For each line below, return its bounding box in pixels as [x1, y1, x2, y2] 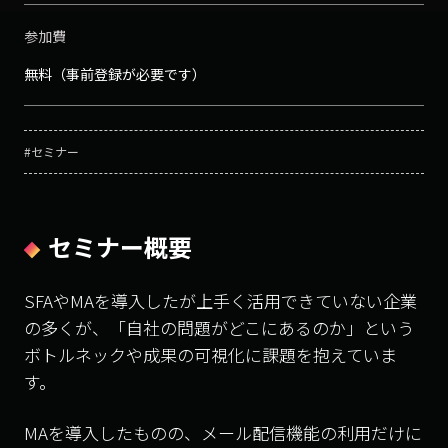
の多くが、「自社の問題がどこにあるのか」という [24, 315, 414, 341]
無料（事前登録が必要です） [24, 64, 206, 85]
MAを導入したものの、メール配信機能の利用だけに [24, 420, 422, 446]
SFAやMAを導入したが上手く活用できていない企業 [24, 288, 417, 314]
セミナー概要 [48, 229, 192, 265]
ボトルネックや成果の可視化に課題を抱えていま [24, 342, 397, 368]
